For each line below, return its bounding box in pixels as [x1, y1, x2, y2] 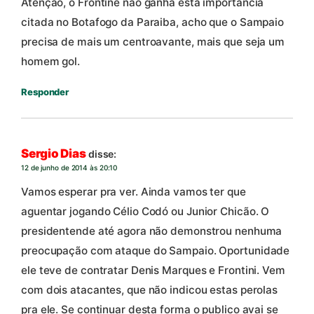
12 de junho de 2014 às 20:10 [21, 163, 118, 172]
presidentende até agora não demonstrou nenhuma [21, 224, 282, 238]
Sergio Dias [21, 146, 86, 161]
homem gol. [21, 54, 81, 68]
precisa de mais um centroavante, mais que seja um [21, 34, 285, 48]
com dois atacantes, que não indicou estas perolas [21, 282, 278, 296]
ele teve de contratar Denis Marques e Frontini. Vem [21, 263, 285, 277]
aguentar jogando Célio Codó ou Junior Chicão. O [21, 204, 270, 218]
